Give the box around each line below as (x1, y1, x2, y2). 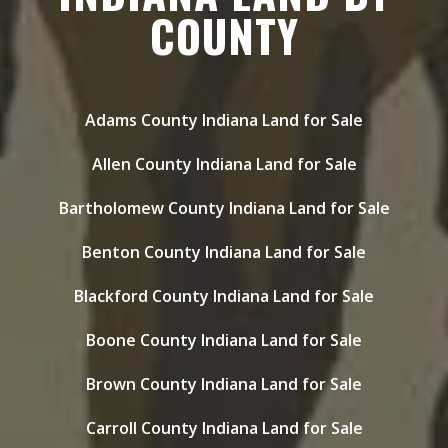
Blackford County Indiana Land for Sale (74, 285, 374, 307)
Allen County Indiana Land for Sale (91, 153, 357, 175)
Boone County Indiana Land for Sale (86, 329, 362, 351)
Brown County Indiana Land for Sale (86, 373, 362, 395)
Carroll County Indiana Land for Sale (85, 417, 363, 439)
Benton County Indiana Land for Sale (82, 241, 366, 263)
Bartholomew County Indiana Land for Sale (58, 197, 390, 219)
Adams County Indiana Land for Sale (85, 109, 363, 131)
